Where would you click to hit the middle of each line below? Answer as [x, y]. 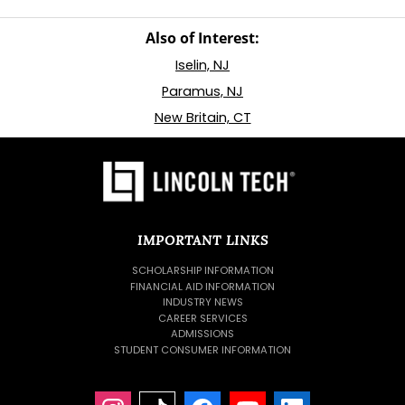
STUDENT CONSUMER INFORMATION [202, 349]
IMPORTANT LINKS [202, 240]
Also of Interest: [202, 38]
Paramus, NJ [202, 91]
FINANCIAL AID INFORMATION [202, 286]
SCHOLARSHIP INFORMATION [202, 270]
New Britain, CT [202, 118]
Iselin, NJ [202, 65]
